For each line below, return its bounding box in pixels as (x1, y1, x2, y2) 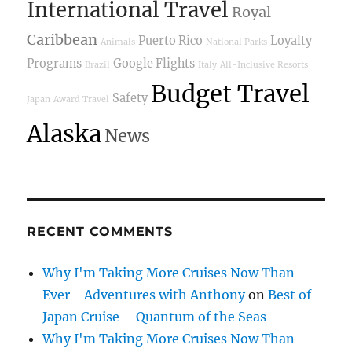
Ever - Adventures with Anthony (42, 286, 246, 302)
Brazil (85, 59, 111, 70)
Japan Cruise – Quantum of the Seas (42, 308, 267, 324)
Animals (101, 36, 136, 47)
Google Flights (113, 56, 196, 71)
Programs (27, 56, 82, 71)
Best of (268, 286, 312, 302)
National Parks (206, 36, 268, 47)
